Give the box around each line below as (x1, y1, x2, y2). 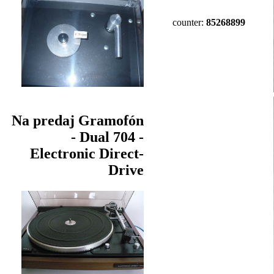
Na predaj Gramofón (12, 113, 144, 129)
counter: (172, 17, 206, 28)
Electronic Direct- (30, 146, 144, 162)
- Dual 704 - (71, 129, 144, 146)
